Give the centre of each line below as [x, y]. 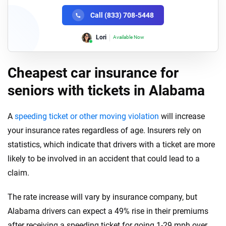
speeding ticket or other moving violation [87, 116]
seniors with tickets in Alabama [106, 91]
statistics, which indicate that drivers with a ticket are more [111, 145]
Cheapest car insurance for [93, 73]
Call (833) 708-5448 [122, 15]
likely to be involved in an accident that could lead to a [104, 159]
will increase [182, 116]
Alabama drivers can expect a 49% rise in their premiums [108, 211]
